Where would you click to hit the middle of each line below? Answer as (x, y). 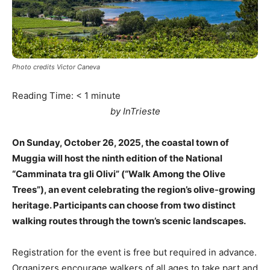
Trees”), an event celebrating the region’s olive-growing (134, 189)
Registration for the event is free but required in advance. (134, 252)
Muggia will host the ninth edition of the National (117, 158)
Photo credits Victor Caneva (56, 67)
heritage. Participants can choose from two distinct (124, 205)
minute (106, 95)
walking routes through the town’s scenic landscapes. (129, 221)
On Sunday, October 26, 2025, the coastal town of (121, 142)
